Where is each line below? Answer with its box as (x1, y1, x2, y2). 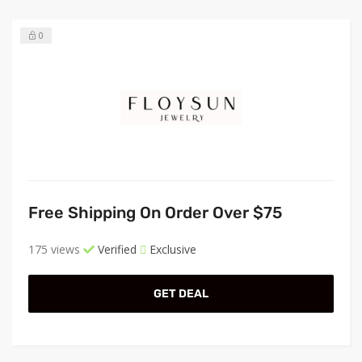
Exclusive (146, 241, 196, 257)
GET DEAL (154, 286, 208, 301)
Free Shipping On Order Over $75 (28, 202, 282, 222)
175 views (28, 241, 80, 257)
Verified (95, 241, 137, 257)
